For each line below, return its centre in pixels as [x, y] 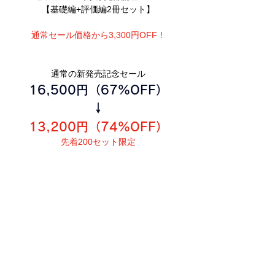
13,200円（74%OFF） [98, 126]
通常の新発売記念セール [98, 74]
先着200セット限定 [98, 142]
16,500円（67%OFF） [98, 90]
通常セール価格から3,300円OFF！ [98, 35]
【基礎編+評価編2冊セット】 [98, 9]
